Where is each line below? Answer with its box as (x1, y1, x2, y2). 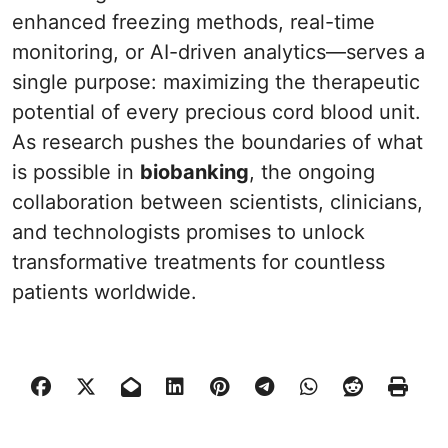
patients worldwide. (12, 280, 197, 304)
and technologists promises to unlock (12, 220, 365, 244)
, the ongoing (249, 160, 375, 184)
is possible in (12, 160, 140, 184)
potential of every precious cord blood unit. (12, 100, 421, 124)
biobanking (140, 160, 249, 184)
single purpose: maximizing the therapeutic (12, 70, 420, 94)
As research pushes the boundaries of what (12, 130, 423, 154)
